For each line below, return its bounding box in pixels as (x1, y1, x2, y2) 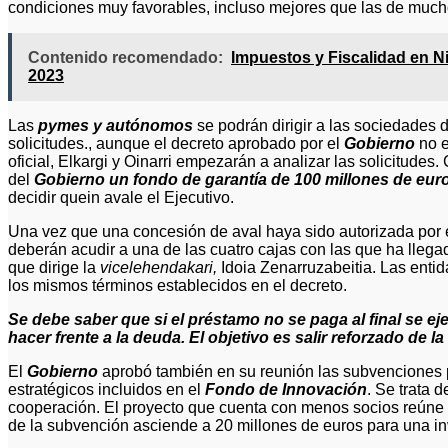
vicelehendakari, (100, 258, 217, 276)
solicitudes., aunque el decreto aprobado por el (8, 134, 344, 152)
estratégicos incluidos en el (8, 380, 205, 398)
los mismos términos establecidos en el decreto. (8, 276, 347, 294)
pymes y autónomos (38, 116, 193, 134)
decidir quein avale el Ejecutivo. (8, 188, 234, 206)
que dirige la (8, 258, 100, 276)
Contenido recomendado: (28, 48, 223, 66)
